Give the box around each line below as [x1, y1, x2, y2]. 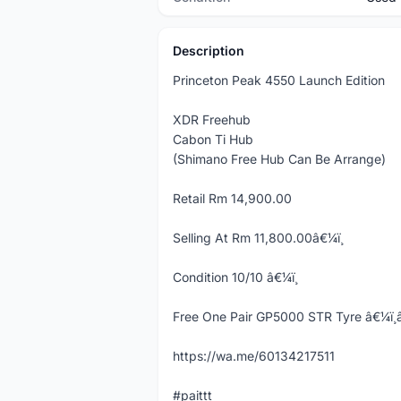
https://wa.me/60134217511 [173, 348, 335, 363]
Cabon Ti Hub [173, 132, 253, 147]
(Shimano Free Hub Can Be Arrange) [173, 151, 386, 166]
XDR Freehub [173, 112, 251, 127]
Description [173, 43, 244, 58]
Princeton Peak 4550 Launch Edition [173, 73, 385, 88]
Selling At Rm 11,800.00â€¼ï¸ [173, 230, 344, 245]
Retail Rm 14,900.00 [173, 191, 292, 206]
